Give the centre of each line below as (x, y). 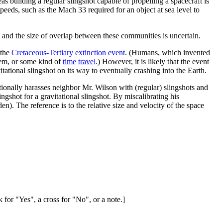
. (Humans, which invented (167, 52)
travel (87, 61)
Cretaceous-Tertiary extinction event (68, 52)
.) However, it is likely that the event (152, 61)
